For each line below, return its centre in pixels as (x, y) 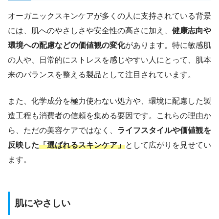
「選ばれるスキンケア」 (82, 145)
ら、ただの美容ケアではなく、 (63, 131)
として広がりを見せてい (168, 145)
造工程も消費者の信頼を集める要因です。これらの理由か (109, 116)
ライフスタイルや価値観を (164, 131)
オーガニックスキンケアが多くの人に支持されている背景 (109, 16)
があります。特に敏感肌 (168, 45)
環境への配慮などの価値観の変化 (66, 45)
